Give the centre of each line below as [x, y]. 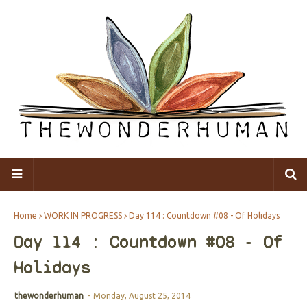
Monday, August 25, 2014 [142, 296]
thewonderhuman [49, 296]
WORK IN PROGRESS [83, 216]
